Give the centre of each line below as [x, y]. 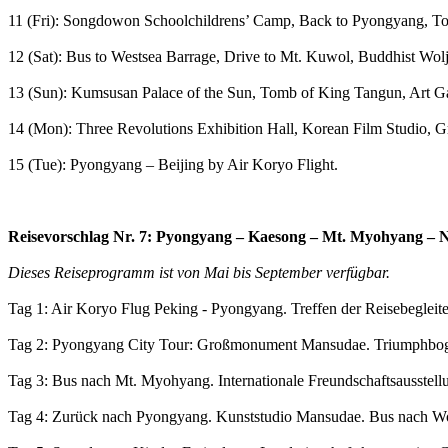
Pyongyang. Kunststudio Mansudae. [252, 416]
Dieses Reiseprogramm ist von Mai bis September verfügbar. [199, 272]
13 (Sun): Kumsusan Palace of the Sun [130, 92]
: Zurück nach [90, 416]
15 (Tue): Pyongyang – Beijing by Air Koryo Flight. [173, 164]
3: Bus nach [75, 380]
